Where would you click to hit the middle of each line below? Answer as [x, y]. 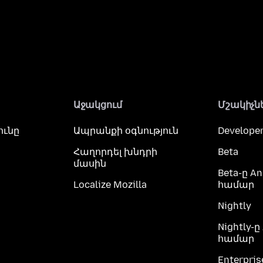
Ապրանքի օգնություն [126, 131]
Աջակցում [97, 105]
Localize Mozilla [110, 185]
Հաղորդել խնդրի [115, 152]
